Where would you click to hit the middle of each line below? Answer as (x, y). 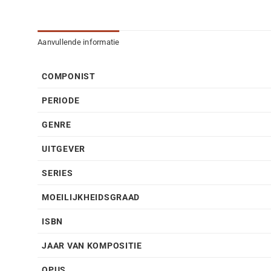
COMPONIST (69, 77)
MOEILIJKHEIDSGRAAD (91, 198)
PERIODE (61, 101)
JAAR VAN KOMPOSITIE (92, 246)
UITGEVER (64, 149)
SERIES (57, 174)
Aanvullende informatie (79, 42)
